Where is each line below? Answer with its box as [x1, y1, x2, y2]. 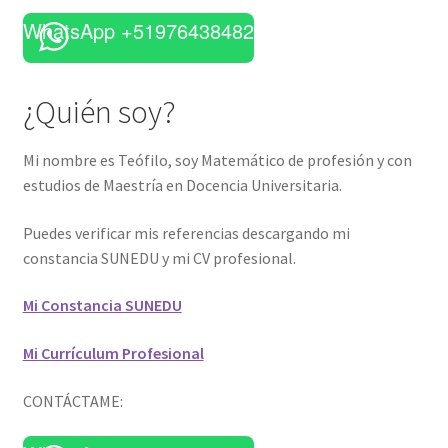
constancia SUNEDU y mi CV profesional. [22, 247, 296, 268]
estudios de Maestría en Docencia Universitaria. [22, 175, 342, 196]
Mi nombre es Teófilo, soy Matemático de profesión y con [22, 150, 412, 171]
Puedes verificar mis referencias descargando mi [22, 222, 350, 243]
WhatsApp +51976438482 [22, 15, 254, 45]
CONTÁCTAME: [22, 390, 123, 411]
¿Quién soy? [22, 91, 176, 132]
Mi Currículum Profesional [22, 342, 204, 363]
